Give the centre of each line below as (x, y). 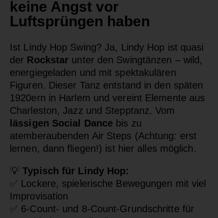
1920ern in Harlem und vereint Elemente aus (108, 98)
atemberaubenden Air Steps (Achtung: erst (103, 136)
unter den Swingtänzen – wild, (136, 60)
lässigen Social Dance (62, 123)
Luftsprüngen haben (80, 21)
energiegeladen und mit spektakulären (93, 72)
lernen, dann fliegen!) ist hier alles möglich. (103, 148)
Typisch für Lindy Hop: (76, 171)
